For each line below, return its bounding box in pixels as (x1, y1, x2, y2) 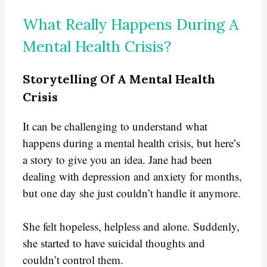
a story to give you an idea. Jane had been (23, 151, 212, 167)
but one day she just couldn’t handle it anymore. (23, 185, 241, 200)
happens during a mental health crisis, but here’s (23, 135, 240, 150)
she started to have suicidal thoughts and (23, 235, 205, 251)
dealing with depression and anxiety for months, (23, 168, 242, 184)
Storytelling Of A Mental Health (23, 71, 215, 86)
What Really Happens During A (23, 15, 238, 35)
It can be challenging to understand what (23, 118, 207, 133)
